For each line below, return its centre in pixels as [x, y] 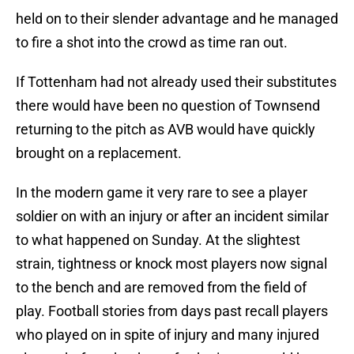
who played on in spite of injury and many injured [168, 335]
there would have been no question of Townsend [168, 106]
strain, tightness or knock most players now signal [171, 264]
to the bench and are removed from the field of [161, 288]
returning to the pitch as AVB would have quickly [166, 130]
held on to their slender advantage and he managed [177, 19]
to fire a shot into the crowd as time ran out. [152, 43]
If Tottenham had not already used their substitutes [176, 82]
